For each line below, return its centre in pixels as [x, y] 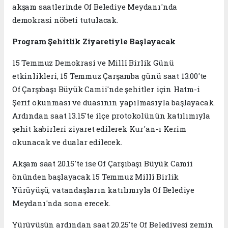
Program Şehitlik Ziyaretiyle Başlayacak [94, 41]
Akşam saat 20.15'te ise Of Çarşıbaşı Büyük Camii [103, 163]
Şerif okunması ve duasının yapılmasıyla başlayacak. [114, 102]
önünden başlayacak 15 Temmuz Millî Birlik [96, 176]
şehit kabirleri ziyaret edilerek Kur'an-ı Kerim [99, 129]
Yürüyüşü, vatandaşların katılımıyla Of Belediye [103, 190]
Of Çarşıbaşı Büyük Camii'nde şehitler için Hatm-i [106, 89]
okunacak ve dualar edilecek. [67, 142]
